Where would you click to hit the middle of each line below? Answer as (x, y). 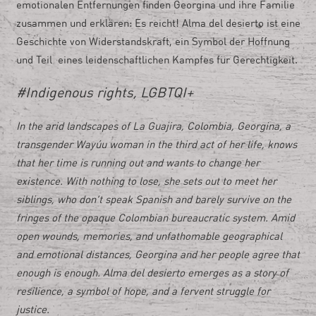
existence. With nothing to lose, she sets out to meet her (146, 182)
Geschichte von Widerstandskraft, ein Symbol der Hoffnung (153, 42)
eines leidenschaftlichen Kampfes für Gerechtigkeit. (177, 61)
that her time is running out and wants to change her (138, 164)
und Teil (34, 61)
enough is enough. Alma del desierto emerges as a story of (152, 274)
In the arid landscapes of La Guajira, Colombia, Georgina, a (153, 127)
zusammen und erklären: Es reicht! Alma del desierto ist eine (158, 24)
